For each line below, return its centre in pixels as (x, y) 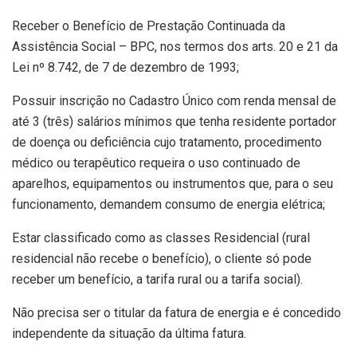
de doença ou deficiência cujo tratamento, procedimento (167, 143)
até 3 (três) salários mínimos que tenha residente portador (174, 122)
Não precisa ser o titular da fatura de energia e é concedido (177, 313)
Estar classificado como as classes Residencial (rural (161, 238)
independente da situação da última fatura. (129, 334)
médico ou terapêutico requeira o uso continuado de (156, 163)
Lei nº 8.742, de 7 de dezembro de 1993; (126, 68)
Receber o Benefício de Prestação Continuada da (149, 26)
